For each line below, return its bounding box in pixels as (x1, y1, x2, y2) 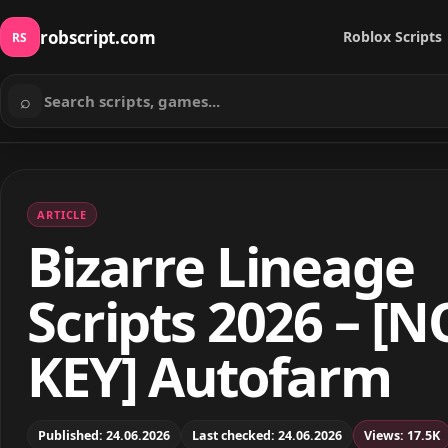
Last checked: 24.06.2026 (192, 426, 342, 444)
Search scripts (7, 100, 114, 123)
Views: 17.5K (364, 426, 440, 444)
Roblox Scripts (343, 27, 442, 46)
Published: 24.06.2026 (38, 426, 170, 444)
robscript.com (40, 25, 156, 49)
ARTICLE (37, 207, 88, 222)
